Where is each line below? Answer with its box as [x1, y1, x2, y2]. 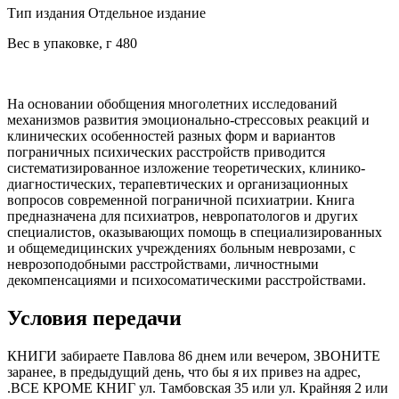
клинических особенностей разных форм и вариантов [7, 128, 336, 144]
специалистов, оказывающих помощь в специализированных [7, 224, 382, 240]
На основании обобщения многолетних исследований [7, 96, 338, 112]
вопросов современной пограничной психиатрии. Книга [7, 192, 354, 208]
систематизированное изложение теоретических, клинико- [7, 160, 365, 176]
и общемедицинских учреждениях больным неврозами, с [7, 240, 355, 256]
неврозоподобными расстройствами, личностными [7, 256, 319, 273]
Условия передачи [7, 306, 182, 330]
